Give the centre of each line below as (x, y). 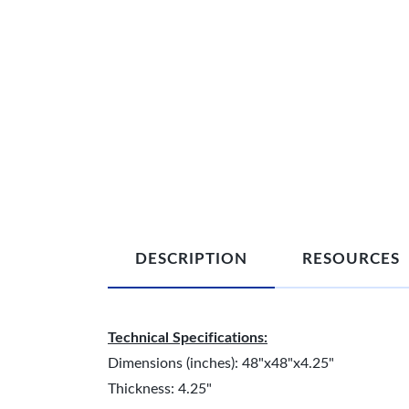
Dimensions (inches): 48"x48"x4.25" (221, 363)
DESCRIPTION (191, 259)
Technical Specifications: (188, 338)
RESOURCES (351, 259)
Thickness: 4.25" (160, 389)
